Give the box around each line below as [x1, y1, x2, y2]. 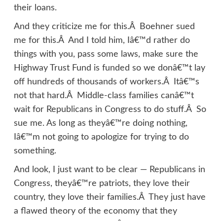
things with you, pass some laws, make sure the [13, 50, 198, 59]
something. [13, 147, 56, 156]
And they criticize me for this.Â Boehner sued [13, 22, 195, 32]
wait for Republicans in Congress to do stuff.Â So [13, 105, 206, 114]
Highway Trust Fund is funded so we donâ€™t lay [13, 64, 205, 73]
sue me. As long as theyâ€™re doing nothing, [13, 119, 187, 128]
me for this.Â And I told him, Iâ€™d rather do [13, 36, 190, 45]
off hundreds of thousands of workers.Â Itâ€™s [13, 77, 199, 87]
